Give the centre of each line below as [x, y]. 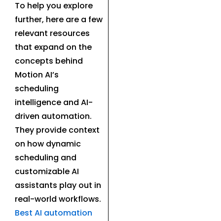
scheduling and [46, 158]
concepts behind [49, 61]
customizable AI [47, 171]
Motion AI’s [37, 75]
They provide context [57, 130]
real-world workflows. [58, 199]
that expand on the [53, 47]
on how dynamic [48, 144]
